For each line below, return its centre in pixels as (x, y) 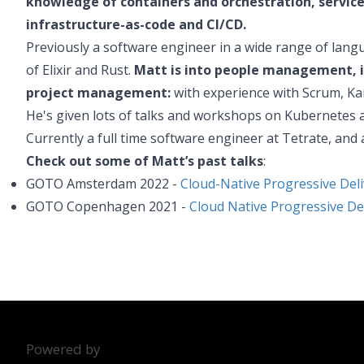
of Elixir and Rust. (80, 70)
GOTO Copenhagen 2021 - (108, 206)
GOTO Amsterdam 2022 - (103, 184)
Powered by (63, 349)
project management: (98, 93)
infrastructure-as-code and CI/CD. (136, 24)
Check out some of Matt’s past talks (145, 161)
